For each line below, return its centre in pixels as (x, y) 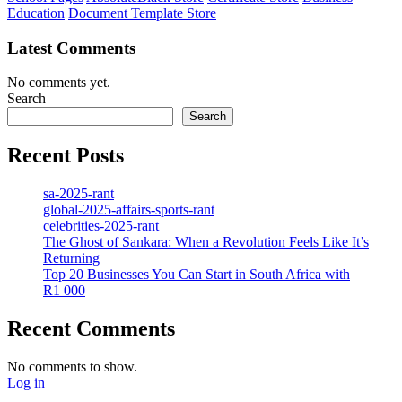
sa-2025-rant (79, 194)
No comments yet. (59, 83)
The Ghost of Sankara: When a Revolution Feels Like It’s (206, 242)
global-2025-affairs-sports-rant (129, 210)
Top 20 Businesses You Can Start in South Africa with (197, 275)
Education (36, 13)
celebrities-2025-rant (101, 226)
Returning (71, 258)
